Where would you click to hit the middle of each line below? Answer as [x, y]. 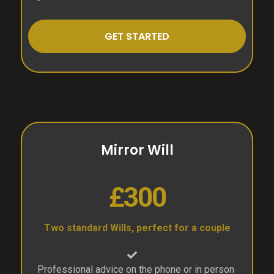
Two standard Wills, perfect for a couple [137, 228]
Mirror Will [137, 150]
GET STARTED [137, 37]
